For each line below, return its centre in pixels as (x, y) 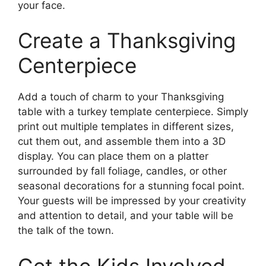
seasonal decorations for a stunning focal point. (131, 186)
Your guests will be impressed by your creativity (132, 201)
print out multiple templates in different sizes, (126, 127)
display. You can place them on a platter (113, 156)
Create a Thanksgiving (127, 41)
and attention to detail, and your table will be (126, 216)
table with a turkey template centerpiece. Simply (133, 112)
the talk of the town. (66, 231)
